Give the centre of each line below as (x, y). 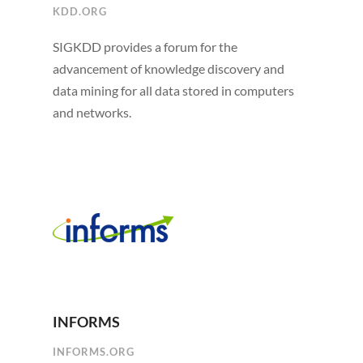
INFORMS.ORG (93, 352)
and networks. (92, 113)
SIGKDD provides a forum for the (145, 47)
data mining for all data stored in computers (173, 91)
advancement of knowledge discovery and (168, 69)
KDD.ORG (79, 12)
